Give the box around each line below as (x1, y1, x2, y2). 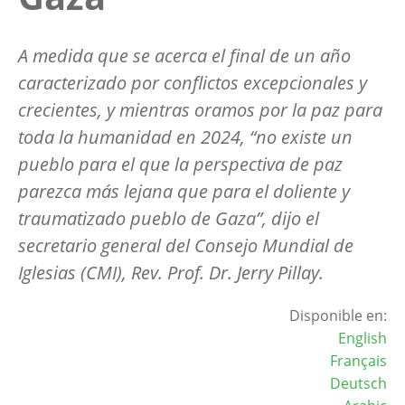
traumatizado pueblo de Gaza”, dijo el (18, 205, 319, 231)
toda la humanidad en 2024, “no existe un (18, 124, 353, 149)
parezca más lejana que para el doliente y (18, 178, 350, 203)
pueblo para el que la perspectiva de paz (18, 151, 343, 176)
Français (330, 350, 387, 371)
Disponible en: (289, 305, 387, 325)
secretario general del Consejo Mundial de (18, 232, 353, 258)
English (338, 327, 387, 348)
